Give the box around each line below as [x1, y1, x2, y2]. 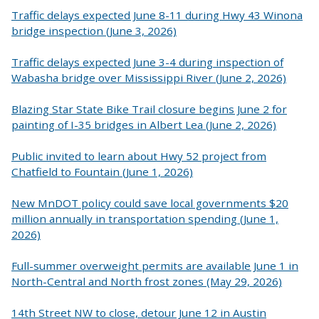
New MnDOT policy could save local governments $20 [11, 196, 288, 211]
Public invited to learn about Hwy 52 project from [11, 149, 266, 164]
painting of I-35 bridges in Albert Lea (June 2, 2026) [11, 117, 276, 132]
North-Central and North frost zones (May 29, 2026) [11, 274, 282, 289]
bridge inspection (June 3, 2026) [11, 23, 177, 38]
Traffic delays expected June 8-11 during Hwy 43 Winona [11, 8, 303, 23]
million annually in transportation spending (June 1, [11, 211, 278, 226]
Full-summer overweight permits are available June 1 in [11, 258, 298, 273]
